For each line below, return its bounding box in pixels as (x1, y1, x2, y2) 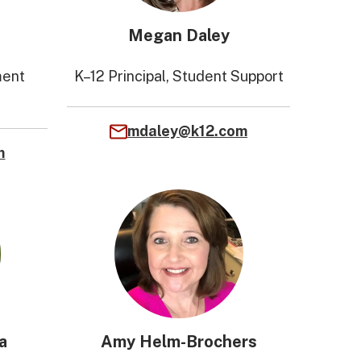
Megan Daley (127, 26, 230, 45)
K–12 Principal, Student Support (73, 68, 284, 85)
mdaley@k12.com (127, 122, 248, 139)
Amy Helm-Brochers (100, 332, 257, 351)
